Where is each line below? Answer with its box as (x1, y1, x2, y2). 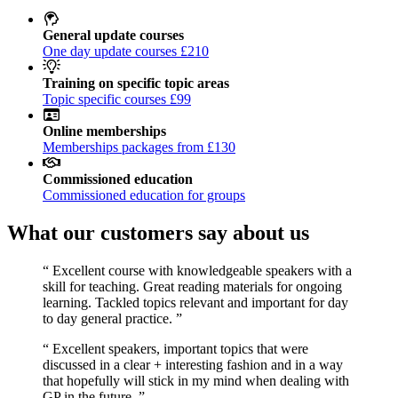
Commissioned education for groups (43, 187, 245, 203)
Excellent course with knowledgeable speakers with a (49, 262, 352, 278)
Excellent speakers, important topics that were (49, 340, 308, 356)
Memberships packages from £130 (43, 139, 235, 155)
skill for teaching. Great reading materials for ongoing (43, 278, 342, 294)
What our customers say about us (7, 220, 309, 244)
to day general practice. (43, 310, 176, 326)
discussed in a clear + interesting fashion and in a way (43, 356, 343, 372)
